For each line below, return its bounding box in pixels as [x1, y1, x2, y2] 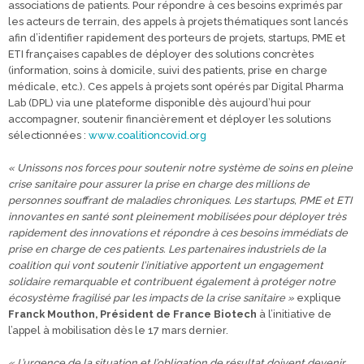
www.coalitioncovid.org [89, 129, 206, 141]
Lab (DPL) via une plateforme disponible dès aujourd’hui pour [8, 97, 311, 109]
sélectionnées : [8, 129, 89, 141]
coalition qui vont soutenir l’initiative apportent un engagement [8, 259, 323, 271]
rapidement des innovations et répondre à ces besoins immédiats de [8, 227, 348, 239]
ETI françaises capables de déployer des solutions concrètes [8, 48, 314, 60]
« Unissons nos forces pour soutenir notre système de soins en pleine [8, 162, 353, 174]
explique [294, 292, 341, 304]
